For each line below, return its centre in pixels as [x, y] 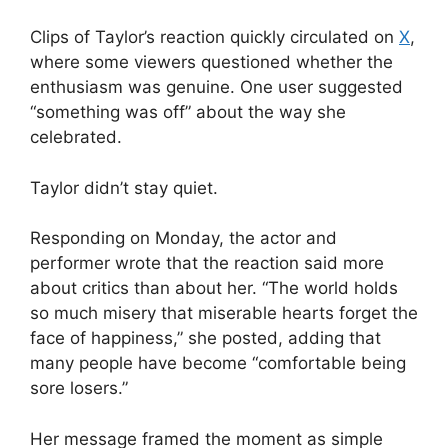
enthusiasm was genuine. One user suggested [216, 87]
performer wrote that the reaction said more [207, 263]
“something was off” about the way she [188, 112]
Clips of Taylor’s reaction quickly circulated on [214, 37]
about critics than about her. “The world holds [214, 288]
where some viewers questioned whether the [211, 62]
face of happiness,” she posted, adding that [205, 338]
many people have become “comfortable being [218, 363]
